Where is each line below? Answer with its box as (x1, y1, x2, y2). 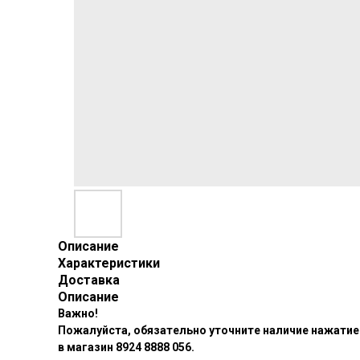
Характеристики (58, 256, 160, 271)
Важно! (58, 307, 98, 320)
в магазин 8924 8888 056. (58, 341, 194, 354)
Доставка (58, 272, 120, 288)
